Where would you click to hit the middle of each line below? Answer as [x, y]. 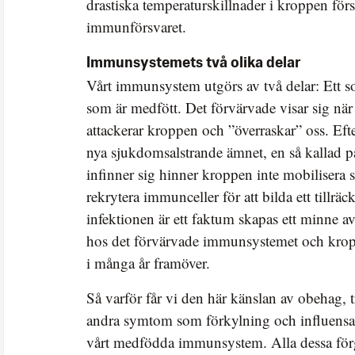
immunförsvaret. [139, 26]
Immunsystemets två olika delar [193, 63]
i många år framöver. [148, 262]
